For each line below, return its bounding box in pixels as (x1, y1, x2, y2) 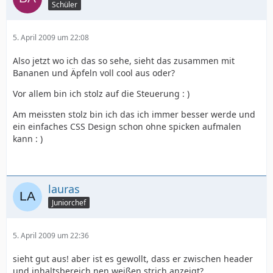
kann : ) (13, 132, 43, 144)
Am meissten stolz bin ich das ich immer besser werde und (13, 108, 255, 120)
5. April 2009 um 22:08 (13, 32, 89, 43)
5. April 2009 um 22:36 (13, 230, 89, 241)
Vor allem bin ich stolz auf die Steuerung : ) (13, 87, 190, 99)
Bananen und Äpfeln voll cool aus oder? (13, 66, 175, 79)
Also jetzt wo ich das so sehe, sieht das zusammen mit (13, 54, 235, 66)
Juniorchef (52, 197, 86, 208)
